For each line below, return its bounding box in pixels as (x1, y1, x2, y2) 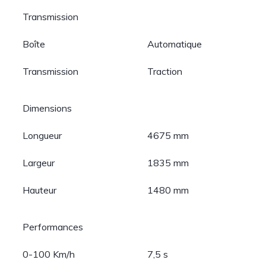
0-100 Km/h (23, 248, 75, 260)
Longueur (23, 129, 62, 141)
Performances (23, 221, 84, 233)
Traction (147, 65, 183, 77)
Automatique (147, 38, 202, 50)
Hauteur (23, 184, 57, 196)
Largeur (23, 157, 55, 169)
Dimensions (23, 102, 72, 114)
